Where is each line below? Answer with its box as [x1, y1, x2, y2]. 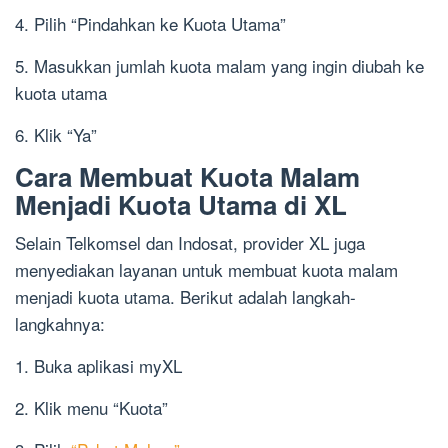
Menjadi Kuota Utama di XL [15, 186, 347, 224]
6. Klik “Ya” [15, 122, 97, 148]
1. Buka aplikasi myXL [15, 353, 182, 379]
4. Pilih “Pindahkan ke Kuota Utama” [15, 11, 286, 37]
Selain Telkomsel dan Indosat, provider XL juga [15, 230, 365, 256]
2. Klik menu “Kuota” [15, 395, 168, 421]
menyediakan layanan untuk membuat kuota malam [15, 257, 398, 283]
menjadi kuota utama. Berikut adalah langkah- [15, 284, 356, 310]
